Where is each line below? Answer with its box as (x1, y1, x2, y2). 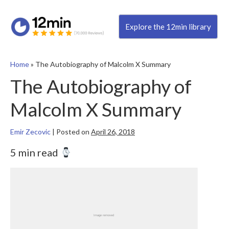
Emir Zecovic (10, 127, 51, 136)
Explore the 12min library (125, 22, 211, 32)
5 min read (10, 146, 60, 159)
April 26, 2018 (91, 127, 135, 136)
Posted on (56, 127, 89, 136)
